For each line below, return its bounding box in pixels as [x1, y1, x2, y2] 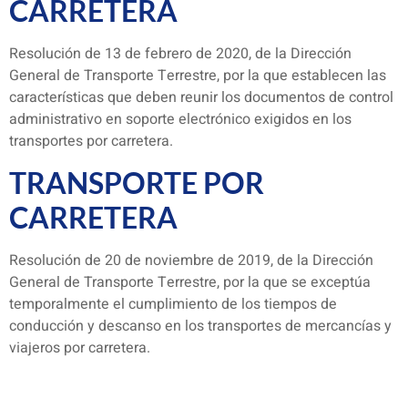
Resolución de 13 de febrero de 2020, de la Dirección [9, 43, 352, 66]
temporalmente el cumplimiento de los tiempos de [9, 292, 337, 315]
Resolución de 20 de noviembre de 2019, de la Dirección [9, 249, 373, 271]
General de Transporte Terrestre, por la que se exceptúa [9, 270, 371, 293]
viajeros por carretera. [9, 336, 150, 359]
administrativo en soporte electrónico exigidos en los [9, 108, 352, 131]
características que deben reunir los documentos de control [9, 87, 393, 109]
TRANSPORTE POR [9, 164, 264, 200]
